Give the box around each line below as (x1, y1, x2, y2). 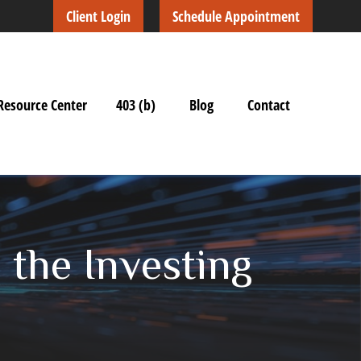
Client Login (65, 6, 131, 26)
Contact (247, 94, 290, 114)
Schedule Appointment (172, 6, 300, 26)
